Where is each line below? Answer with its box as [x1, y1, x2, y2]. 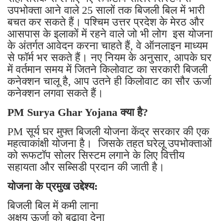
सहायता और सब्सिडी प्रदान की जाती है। [7, 160, 165, 173]
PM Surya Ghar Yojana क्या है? [7, 106, 148, 118]
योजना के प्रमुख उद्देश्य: [7, 180, 98, 192]
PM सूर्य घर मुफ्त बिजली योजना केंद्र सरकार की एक [7, 125, 209, 138]
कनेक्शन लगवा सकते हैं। [7, 86, 107, 99]
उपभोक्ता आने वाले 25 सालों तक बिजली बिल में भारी [7, 3, 205, 16]
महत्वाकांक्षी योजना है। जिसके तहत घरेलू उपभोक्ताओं [7, 137, 212, 149]
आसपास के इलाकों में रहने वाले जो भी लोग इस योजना [7, 27, 213, 40]
